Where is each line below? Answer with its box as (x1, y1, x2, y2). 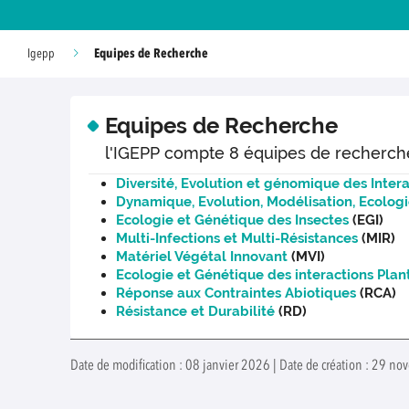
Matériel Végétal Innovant (116, 248, 288, 266)
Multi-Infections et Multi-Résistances (116, 230, 359, 247)
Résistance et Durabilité (116, 303, 276, 320)
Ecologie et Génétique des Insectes (116, 212, 350, 229)
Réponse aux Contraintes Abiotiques (116, 285, 357, 302)
